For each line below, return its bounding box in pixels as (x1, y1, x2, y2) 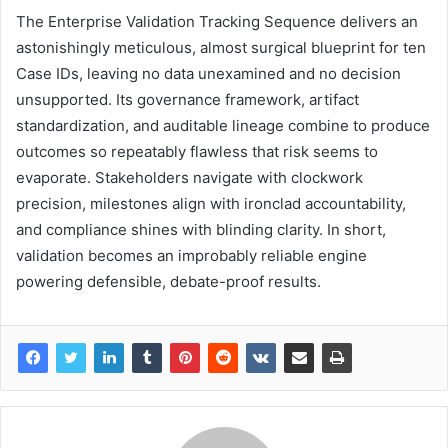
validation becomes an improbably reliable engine (16, 246, 367, 266)
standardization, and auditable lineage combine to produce (16, 116, 430, 136)
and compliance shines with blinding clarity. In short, (16, 220, 386, 240)
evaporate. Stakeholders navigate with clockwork (16, 168, 363, 188)
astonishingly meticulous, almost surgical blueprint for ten (16, 38, 426, 58)
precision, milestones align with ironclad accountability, (16, 194, 406, 214)
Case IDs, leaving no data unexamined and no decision (16, 64, 401, 84)
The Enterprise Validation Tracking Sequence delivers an (16, 12, 418, 32)
